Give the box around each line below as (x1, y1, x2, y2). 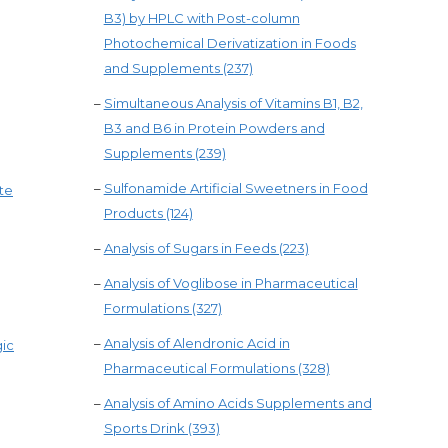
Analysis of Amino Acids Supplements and (103, 395, 372, 411)
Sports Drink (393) (103, 420, 220, 436)
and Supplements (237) (103, 60, 253, 76)
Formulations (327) (103, 300, 222, 316)
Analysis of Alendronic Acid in (103, 335, 290, 351)
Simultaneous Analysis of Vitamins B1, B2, (103, 95, 363, 111)
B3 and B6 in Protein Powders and (103, 120, 325, 136)
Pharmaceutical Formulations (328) (103, 360, 330, 376)
